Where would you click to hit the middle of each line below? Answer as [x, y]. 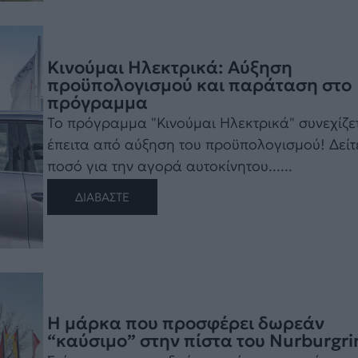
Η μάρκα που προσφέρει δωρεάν [185, 324]
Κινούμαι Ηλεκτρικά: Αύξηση [169, 68]
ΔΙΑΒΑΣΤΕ [102, 197]
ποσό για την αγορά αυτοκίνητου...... [169, 166]
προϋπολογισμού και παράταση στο [199, 86]
